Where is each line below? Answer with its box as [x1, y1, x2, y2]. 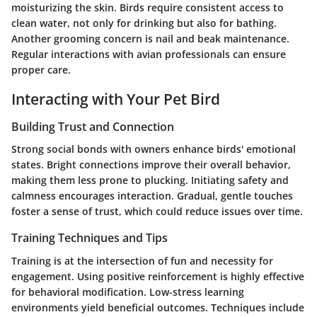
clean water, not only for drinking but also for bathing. [11, 16, 277, 30]
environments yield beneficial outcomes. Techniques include [11, 300, 304, 314]
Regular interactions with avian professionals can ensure [11, 47, 286, 61]
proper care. [11, 62, 71, 76]
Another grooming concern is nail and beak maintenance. [11, 31, 289, 45]
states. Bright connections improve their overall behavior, [11, 158, 291, 172]
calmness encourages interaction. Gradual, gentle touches [11, 189, 293, 203]
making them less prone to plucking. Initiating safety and [11, 173, 289, 188]
